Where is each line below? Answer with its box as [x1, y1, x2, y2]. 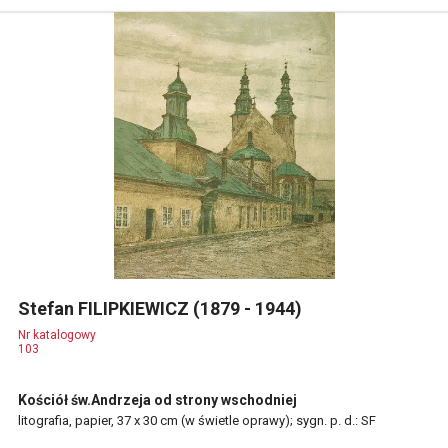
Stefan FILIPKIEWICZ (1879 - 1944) [18, 298, 306, 319]
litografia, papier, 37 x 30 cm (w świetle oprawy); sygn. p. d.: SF [18, 413, 376, 428]
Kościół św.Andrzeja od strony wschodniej [18, 392, 297, 408]
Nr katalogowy [18, 328, 96, 342]
